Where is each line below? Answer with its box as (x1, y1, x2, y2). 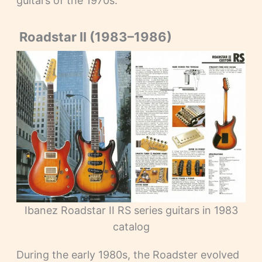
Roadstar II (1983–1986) (16, 29, 172, 45)
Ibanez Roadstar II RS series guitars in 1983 (24, 204, 238, 217)
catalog (112, 220, 150, 233)
